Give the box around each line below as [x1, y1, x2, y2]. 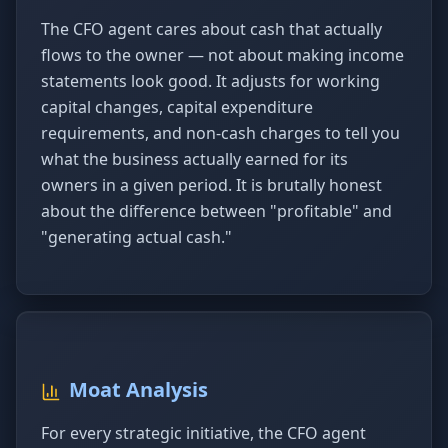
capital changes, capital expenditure [41, 96, 313, 118]
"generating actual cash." [41, 226, 232, 248]
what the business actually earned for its [41, 148, 348, 170]
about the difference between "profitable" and [41, 200, 392, 222]
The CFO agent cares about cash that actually [41, 18, 382, 40]
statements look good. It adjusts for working [41, 70, 380, 92]
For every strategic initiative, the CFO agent [41, 422, 366, 444]
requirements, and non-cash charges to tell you [41, 122, 400, 144]
